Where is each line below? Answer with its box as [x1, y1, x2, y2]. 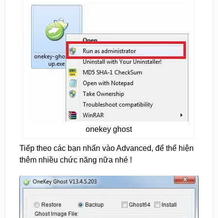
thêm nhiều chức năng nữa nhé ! [19, 155, 132, 164]
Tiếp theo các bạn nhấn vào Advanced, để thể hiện [19, 144, 194, 152]
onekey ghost [86, 125, 132, 133]
